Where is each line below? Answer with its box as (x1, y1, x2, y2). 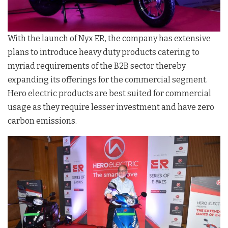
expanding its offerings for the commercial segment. (8, 74, 208, 84)
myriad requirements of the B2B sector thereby (8, 61, 186, 71)
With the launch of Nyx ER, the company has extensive (8, 33, 211, 43)
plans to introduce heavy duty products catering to (8, 47, 199, 57)
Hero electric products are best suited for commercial (8, 88, 211, 98)
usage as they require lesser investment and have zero (8, 102, 214, 112)
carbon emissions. (8, 116, 77, 126)
